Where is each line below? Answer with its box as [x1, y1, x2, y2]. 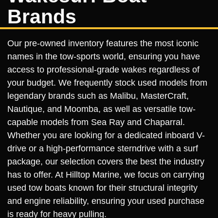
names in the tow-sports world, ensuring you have [7, 52, 200, 61]
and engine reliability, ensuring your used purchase [7, 196, 204, 206]
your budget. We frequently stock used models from [7, 78, 207, 88]
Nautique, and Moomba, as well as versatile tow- [7, 104, 196, 114]
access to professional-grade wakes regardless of [7, 65, 200, 74]
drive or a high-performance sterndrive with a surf [7, 144, 198, 153]
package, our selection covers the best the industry [7, 157, 204, 166]
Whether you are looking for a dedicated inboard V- [7, 130, 205, 140]
